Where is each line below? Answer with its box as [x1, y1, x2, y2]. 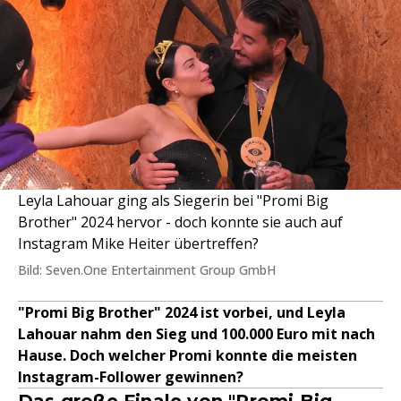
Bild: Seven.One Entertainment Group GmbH [18, 261, 276, 278]
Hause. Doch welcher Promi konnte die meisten [18, 346, 357, 365]
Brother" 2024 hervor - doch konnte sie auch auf [18, 212, 343, 232]
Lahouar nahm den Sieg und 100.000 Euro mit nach [18, 324, 375, 344]
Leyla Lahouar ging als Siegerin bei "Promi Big [18, 191, 328, 210]
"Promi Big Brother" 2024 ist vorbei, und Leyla [18, 303, 346, 322]
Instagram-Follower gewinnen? [18, 367, 243, 387]
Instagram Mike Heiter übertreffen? [18, 234, 259, 253]
